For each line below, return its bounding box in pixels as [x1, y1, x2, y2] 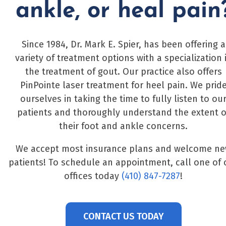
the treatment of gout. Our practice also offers [25, 66, 222, 78]
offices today [64, 171, 122, 182]
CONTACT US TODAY [83, 211, 164, 222]
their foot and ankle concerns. [59, 121, 188, 132]
